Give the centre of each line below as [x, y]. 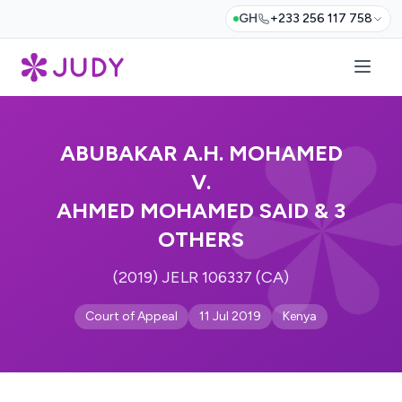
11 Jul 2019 [230, 316]
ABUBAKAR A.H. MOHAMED [201, 153]
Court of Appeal [131, 316]
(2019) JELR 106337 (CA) [201, 277]
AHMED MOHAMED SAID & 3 [201, 210]
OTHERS [201, 239]
